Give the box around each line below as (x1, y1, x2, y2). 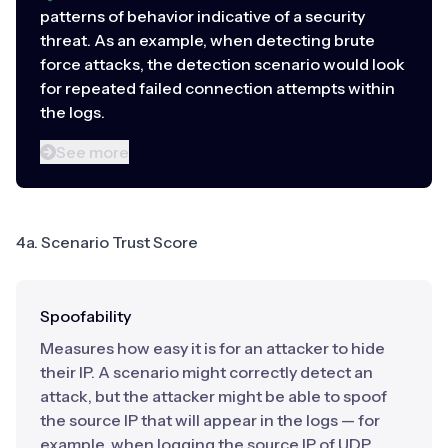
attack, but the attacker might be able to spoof (40, 385, 387, 406)
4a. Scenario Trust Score (16, 231, 198, 252)
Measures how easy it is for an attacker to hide (40, 337, 385, 358)
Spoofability (40, 305, 131, 326)
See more (56, 141, 129, 162)
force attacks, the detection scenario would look (40, 53, 405, 74)
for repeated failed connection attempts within (40, 77, 395, 98)
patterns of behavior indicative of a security (40, 5, 365, 26)
